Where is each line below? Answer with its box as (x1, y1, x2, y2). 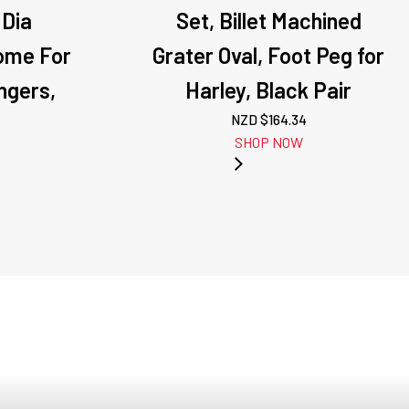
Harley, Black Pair (185, 77, 352, 103)
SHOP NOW (234, 133, 303, 151)
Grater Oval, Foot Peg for (152, 42, 385, 68)
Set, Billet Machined (175, 7, 362, 34)
